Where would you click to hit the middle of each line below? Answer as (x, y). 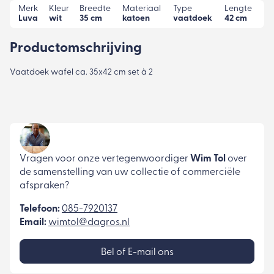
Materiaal (142, 9)
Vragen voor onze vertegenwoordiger (105, 159)
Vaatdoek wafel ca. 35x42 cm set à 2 (81, 73)
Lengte (238, 9)
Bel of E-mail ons (137, 253)
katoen (136, 18)
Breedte (95, 9)
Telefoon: (40, 209)
